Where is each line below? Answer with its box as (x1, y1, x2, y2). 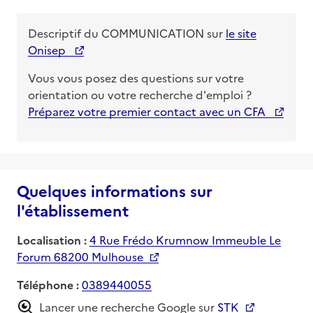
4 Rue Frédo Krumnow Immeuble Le (89, 231, 281, 247)
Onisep (28, 41, 68, 57)
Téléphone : (17, 276, 79, 292)
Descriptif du (28, 24, 101, 41)
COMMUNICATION (101, 24, 204, 41)
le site (226, 24, 256, 41)
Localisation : (17, 231, 87, 247)
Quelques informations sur (17, 179, 212, 201)
